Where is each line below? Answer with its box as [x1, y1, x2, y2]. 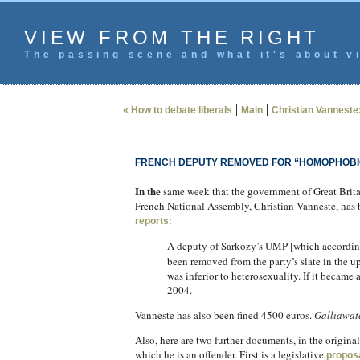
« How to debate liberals [122, 104, 232, 116]
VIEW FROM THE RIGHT [24, 27, 321, 48]
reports [134, 215, 169, 227]
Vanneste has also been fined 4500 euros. [134, 308, 314, 322]
